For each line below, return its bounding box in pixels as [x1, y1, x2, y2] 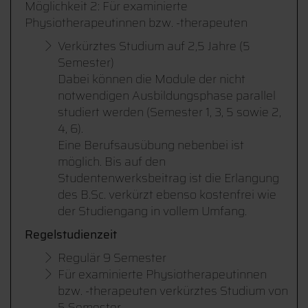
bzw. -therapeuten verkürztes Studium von [58, 281, 288, 300]
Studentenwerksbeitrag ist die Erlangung [58, 168, 279, 188]
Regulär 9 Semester [58, 248, 166, 267]
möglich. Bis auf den [58, 152, 166, 171]
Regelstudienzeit [25, 225, 117, 244]
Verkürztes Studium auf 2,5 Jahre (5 [58, 36, 250, 56]
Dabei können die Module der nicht [58, 69, 245, 89]
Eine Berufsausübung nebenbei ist [58, 135, 244, 155]
